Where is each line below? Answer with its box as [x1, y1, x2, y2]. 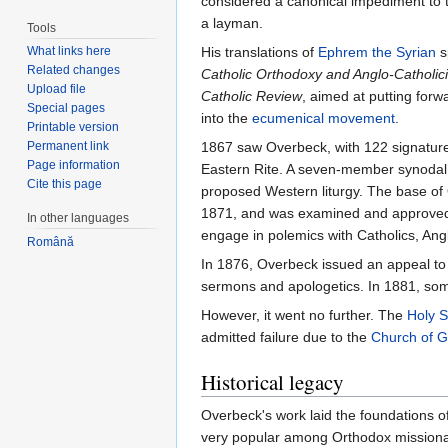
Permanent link [27, 139, 110, 154]
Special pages [27, 101, 106, 116]
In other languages [27, 211, 130, 226]
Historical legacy [201, 368, 344, 397]
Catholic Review [201, 88, 302, 105]
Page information [27, 158, 121, 173]
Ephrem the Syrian [318, 44, 436, 61]
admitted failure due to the [201, 329, 371, 346]
